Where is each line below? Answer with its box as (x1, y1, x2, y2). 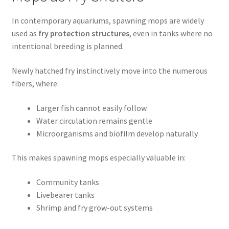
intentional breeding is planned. (11, 41, 124, 52)
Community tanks (36, 176, 99, 187)
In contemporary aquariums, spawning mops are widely (11, 15, 204, 26)
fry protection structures (38, 28, 129, 39)
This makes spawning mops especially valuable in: (11, 152, 186, 163)
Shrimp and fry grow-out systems (36, 202, 153, 213)
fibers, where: (11, 78, 59, 89)
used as (11, 28, 38, 39)
